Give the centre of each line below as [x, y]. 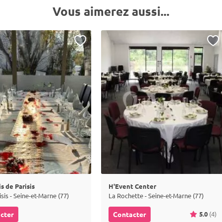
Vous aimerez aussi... [111, 11]
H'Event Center [132, 186]
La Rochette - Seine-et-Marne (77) [156, 195]
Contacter [130, 214]
